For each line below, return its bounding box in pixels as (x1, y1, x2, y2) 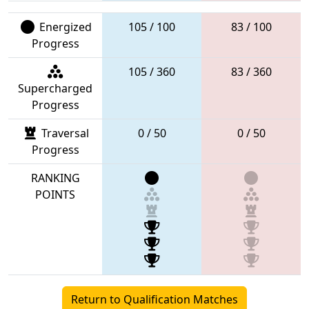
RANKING (30, 170, 80, 186)
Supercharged (18, 80, 92, 96)
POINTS (35, 186, 75, 202)
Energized (36, 19, 92, 34)
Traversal (39, 125, 89, 141)
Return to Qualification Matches (71, 291, 238, 307)
